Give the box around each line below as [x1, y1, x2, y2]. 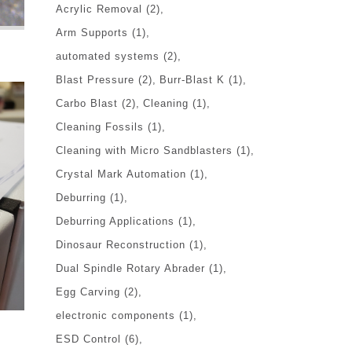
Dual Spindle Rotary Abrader [56, 262, 205, 274]
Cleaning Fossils [56, 120, 144, 133]
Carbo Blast [56, 97, 118, 109]
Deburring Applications [56, 214, 174, 227]
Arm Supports [56, 26, 128, 38]
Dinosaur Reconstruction [56, 238, 185, 251]
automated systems [56, 49, 159, 62]
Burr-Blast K [159, 73, 225, 86]
